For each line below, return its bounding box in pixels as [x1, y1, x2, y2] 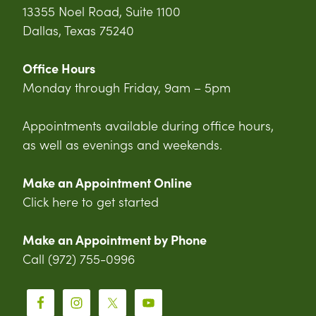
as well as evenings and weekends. [23, 135, 222, 153]
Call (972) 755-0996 [23, 249, 135, 267]
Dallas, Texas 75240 [23, 20, 134, 39]
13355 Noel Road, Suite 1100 [23, 1, 181, 20]
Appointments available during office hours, [23, 116, 274, 134]
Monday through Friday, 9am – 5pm [23, 78, 231, 96]
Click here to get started [23, 192, 159, 210]
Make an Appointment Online [23, 173, 192, 191]
